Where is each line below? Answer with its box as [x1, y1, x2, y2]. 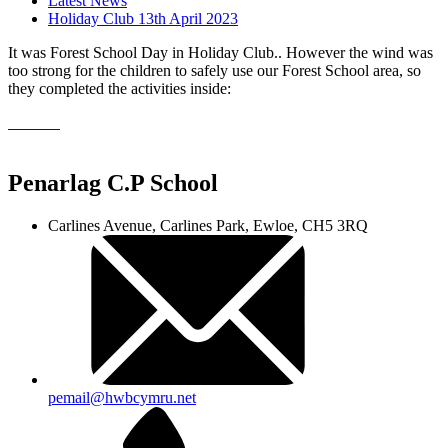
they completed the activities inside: [8, 80, 231, 98]
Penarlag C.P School [8, 170, 218, 197]
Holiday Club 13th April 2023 [48, 10, 238, 28]
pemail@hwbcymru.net [48, 389, 196, 407]
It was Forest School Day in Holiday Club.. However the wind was [8, 44, 433, 62]
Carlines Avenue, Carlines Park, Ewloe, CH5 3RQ [48, 217, 368, 235]
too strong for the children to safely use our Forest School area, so [8, 62, 421, 80]
